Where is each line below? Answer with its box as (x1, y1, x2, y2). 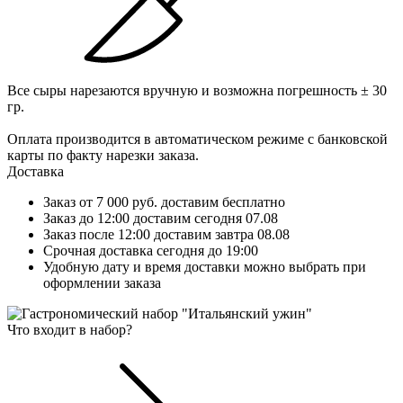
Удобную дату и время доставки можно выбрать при (43, 258, 366, 274)
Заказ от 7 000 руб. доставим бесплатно (43, 193, 285, 210)
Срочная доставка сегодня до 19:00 (43, 242, 258, 258)
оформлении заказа (43, 274, 161, 291)
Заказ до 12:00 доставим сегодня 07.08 (43, 210, 278, 226)
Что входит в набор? (7, 321, 132, 337)
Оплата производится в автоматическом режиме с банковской (7, 130, 388, 147)
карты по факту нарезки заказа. (7, 147, 199, 163)
